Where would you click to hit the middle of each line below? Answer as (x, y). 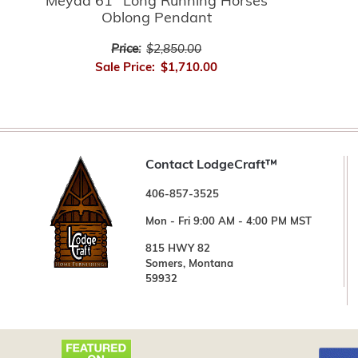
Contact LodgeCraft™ (211, 165)
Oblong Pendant (156, 18)
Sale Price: (125, 68)
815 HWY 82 (178, 249)
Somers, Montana (189, 264)
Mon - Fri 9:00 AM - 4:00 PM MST (229, 221)
